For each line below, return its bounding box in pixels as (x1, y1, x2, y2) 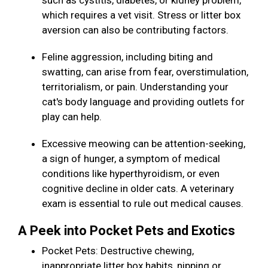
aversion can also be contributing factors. (42, 24, 233, 36)
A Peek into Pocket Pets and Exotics (18, 223, 238, 239)
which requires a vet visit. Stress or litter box (42, 9, 240, 22)
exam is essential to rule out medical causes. (42, 197, 248, 210)
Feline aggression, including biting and (42, 51, 213, 63)
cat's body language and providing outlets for (42, 96, 245, 108)
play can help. (42, 111, 106, 123)
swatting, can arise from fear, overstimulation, (42, 66, 248, 78)
